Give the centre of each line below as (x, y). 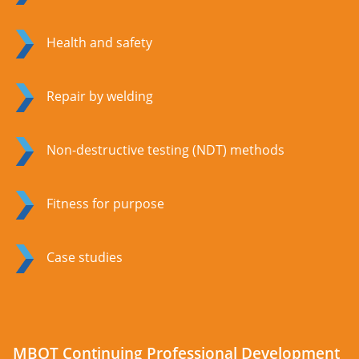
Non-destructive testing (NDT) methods (165, 150)
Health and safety (99, 43)
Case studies (85, 258)
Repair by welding (100, 97)
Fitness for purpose (105, 204)
